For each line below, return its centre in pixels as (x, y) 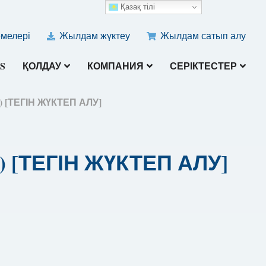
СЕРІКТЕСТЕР (204, 66)
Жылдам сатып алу (202, 36)
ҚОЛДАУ (42, 66)
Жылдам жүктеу (94, 36)
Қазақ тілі (137, 7)
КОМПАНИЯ (116, 66)
